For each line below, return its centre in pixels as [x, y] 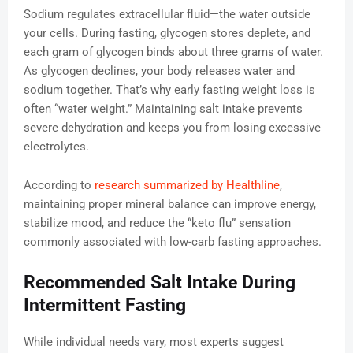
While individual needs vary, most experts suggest [154, 342]
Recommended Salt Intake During [160, 283]
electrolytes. [56, 147]
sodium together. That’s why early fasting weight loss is [169, 90]
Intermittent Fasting [105, 306]
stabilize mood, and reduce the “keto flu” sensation [157, 223]
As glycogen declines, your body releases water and [159, 71]
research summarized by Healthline [187, 186]
